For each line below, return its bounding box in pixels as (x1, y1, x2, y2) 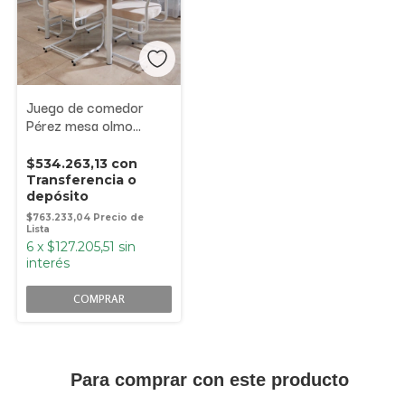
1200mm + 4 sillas (26, 132, 137, 155)
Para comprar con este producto (70, 370, 349, 391)
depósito (26, 188, 89, 205)
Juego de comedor (26, 96, 144, 118)
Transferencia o (26, 172, 137, 189)
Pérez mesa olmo (26, 114, 133, 137)
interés (26, 255, 70, 272)
